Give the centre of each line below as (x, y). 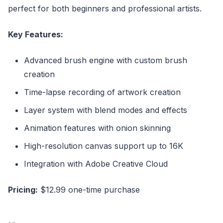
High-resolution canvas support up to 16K (104, 146)
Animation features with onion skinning (97, 128)
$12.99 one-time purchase (89, 190)
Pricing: (23, 190)
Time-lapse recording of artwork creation (102, 92)
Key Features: (36, 35)
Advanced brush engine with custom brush (106, 60)
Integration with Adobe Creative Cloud (96, 164)
